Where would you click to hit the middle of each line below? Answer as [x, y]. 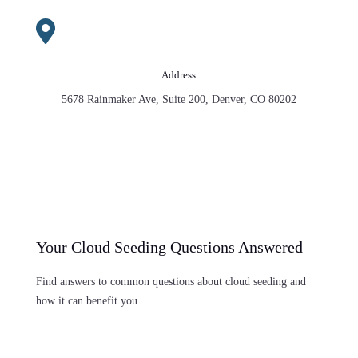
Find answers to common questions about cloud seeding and [171, 282]
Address [179, 75]
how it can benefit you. [88, 301]
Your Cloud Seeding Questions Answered [169, 247]
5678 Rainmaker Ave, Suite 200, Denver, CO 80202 [179, 100]
